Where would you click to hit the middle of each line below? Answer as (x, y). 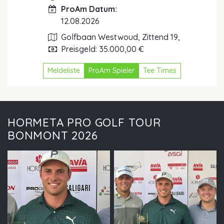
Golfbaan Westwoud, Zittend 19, (121, 37)
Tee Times (160, 70)
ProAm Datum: (89, 9)
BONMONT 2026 (53, 135)
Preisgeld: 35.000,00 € (103, 49)
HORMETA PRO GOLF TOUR (84, 122)
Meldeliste (64, 70)
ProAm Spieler (111, 70)
